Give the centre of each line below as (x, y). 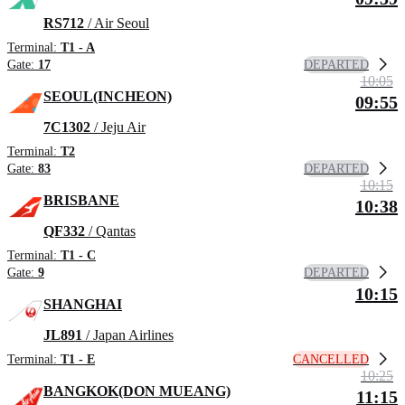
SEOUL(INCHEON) (108, 97)
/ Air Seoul (117, 24)
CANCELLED (331, 359)
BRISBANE (81, 201)
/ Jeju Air (118, 127)
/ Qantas (110, 231)
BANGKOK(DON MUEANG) (137, 391)
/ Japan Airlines (128, 335)
